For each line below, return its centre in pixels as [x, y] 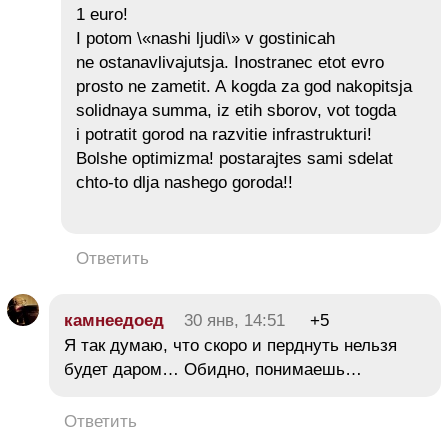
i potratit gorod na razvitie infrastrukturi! [224, 134]
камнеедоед [114, 320]
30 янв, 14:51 [234, 320]
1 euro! [102, 14]
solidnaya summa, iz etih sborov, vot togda [236, 110]
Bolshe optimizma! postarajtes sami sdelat [234, 158]
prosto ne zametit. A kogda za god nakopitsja [244, 86]
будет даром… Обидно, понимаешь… [213, 369]
